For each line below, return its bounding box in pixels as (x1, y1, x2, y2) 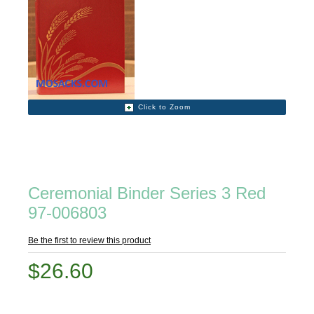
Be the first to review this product (28, 235, 151, 245)
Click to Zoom (137, 103, 191, 111)
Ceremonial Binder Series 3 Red (28, 184, 266, 203)
